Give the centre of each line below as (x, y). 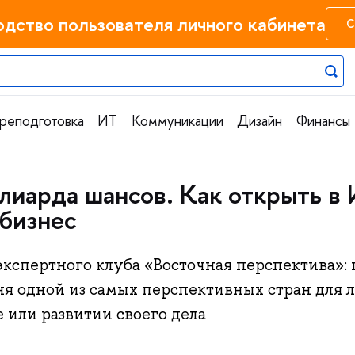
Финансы (323, 121)
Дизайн (260, 121)
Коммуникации (177, 121)
